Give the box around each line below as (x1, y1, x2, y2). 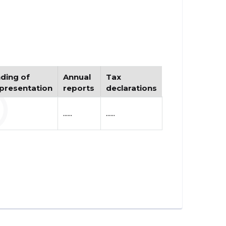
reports (63, 83, 94, 93)
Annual (63, 72, 91, 82)
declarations (105, 83, 157, 93)
